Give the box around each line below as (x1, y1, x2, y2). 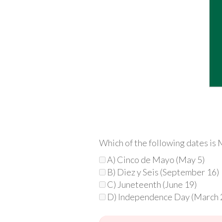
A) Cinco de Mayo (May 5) (105, 154, 205, 165)
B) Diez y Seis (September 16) (105, 166, 219, 177)
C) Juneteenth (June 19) (105, 178, 197, 190)
